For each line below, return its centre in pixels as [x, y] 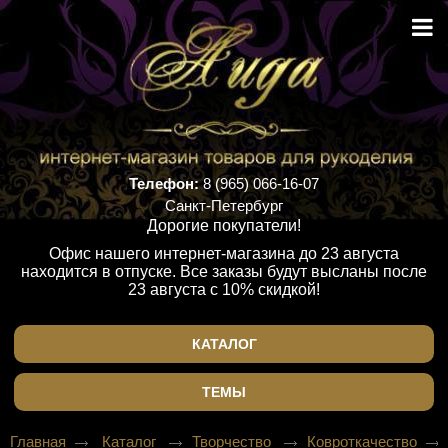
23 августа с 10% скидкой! [224, 289]
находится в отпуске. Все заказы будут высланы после [224, 271]
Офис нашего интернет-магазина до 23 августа [224, 253]
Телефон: [164, 183]
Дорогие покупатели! [224, 225]
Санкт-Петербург [224, 205]
